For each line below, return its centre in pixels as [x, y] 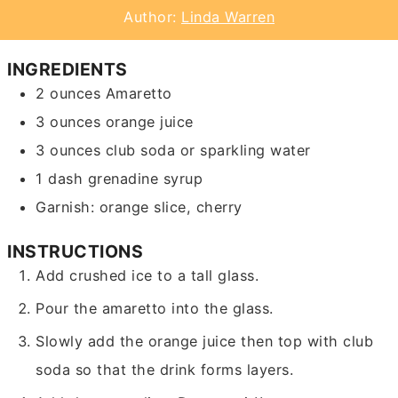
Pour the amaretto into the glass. [155, 308]
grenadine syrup [145, 179]
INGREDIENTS [68, 70]
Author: [152, 16]
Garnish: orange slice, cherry [139, 207]
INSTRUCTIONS [76, 251]
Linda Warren [228, 16]
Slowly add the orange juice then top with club [205, 341]
